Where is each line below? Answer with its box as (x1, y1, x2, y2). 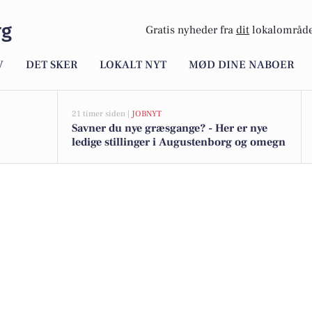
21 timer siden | (72, 109, 132, 119)
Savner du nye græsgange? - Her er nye (72, 121, 267, 135)
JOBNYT (132, 109, 162, 119)
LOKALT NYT (100, 58, 166, 72)
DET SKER (26, 58, 77, 72)
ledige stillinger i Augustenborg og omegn (72, 135, 286, 149)
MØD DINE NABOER (189, 58, 294, 72)
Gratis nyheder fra (146, 23, 236, 38)
